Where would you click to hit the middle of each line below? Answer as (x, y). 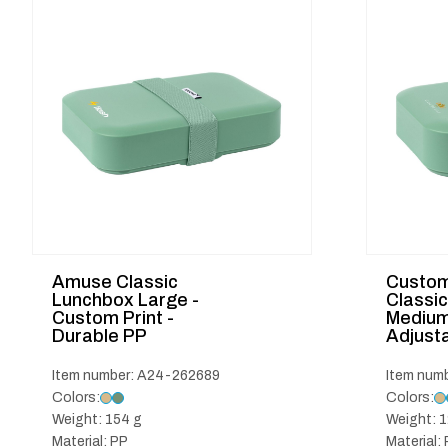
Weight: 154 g (97, 419)
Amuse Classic (115, 282)
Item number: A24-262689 (136, 375)
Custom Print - (113, 318)
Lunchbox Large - (125, 300)
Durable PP (99, 336)
